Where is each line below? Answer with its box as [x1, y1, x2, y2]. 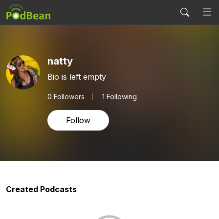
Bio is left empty [47, 71, 106, 82]
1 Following [102, 92, 137, 101]
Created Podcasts [6, 184, 77, 194]
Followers [52, 92, 85, 101]
